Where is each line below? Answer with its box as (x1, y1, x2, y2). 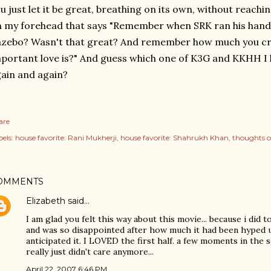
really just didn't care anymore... (26, 246, 154, 257)
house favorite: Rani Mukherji (15, 133, 117, 142)
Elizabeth (26, 195, 65, 206)
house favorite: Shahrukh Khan (120, 133, 229, 142)
